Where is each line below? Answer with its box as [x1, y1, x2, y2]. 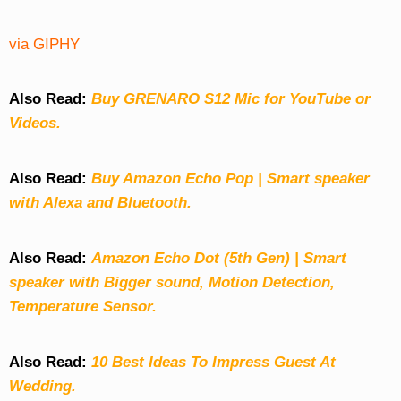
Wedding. [8, 378, 76, 396]
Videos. [8, 115, 61, 132]
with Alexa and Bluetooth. [8, 194, 192, 212]
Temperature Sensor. [8, 298, 157, 316]
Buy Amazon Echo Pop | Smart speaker [90, 170, 370, 188]
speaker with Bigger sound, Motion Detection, [8, 274, 335, 292]
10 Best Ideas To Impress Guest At [90, 354, 336, 371]
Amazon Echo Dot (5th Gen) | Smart [90, 250, 346, 268]
